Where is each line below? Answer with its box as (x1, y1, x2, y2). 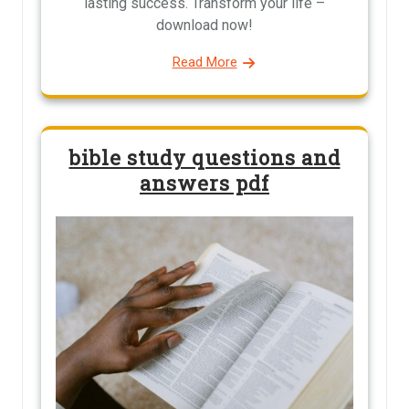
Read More (172, 54, 237, 70)
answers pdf (140, 170, 269, 196)
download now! (156, 16, 253, 34)
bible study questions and (68, 144, 341, 171)
